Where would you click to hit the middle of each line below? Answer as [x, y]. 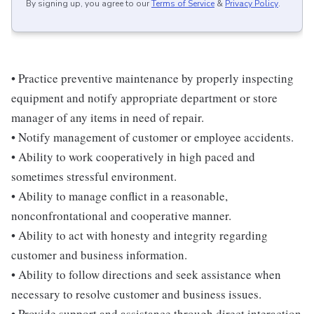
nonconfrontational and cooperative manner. [121, 216]
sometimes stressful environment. [94, 177]
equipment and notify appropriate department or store [144, 98]
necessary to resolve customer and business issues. [136, 294]
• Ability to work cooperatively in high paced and [133, 157]
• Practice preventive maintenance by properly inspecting [152, 78]
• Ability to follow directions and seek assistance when [146, 275]
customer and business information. [99, 255]
